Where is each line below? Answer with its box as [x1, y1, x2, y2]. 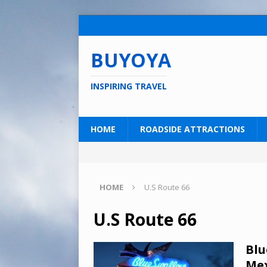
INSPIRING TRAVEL [91, 80, 167, 92]
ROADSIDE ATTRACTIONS [140, 123, 245, 135]
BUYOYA [91, 47, 171, 73]
